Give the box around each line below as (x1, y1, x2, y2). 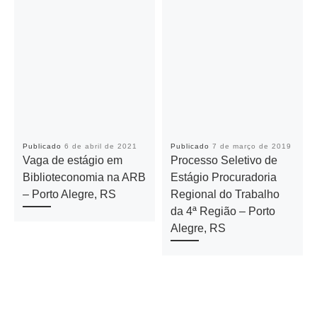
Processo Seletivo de (170, 154, 277, 167)
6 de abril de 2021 (64, 142, 137, 151)
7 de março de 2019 (212, 142, 292, 151)
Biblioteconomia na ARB (22, 171, 146, 184)
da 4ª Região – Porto (170, 204, 275, 218)
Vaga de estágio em (22, 154, 122, 167)
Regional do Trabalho (170, 188, 279, 201)
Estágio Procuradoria (170, 171, 277, 184)
